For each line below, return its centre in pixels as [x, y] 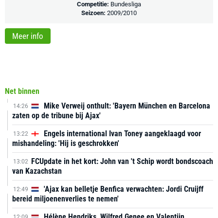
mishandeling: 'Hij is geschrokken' [66, 143]
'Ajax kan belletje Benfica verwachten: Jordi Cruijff [123, 189]
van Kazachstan [37, 171]
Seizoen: [94, 13]
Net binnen [22, 91]
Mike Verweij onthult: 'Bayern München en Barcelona [126, 106]
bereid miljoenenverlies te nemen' [65, 199]
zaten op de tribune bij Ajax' [56, 116]
